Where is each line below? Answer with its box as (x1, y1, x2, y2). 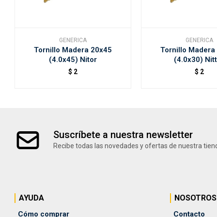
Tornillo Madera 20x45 (33, 45, 112, 54)
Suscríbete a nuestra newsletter (53, 128, 193, 140)
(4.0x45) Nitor (48, 55, 97, 64)
